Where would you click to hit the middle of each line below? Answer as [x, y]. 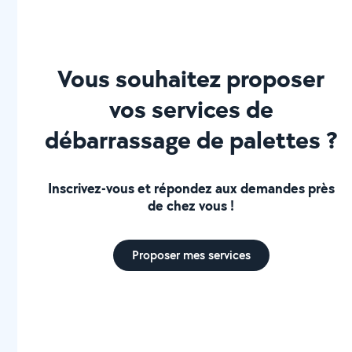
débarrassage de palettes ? [191, 139]
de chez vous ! [191, 205]
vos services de [191, 109]
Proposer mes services [191, 255]
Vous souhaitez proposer [191, 78]
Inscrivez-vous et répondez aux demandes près [191, 188]
